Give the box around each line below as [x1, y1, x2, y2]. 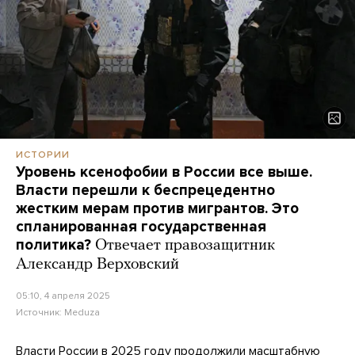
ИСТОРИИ [16, 149, 70, 161]
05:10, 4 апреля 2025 [16, 290, 110, 302]
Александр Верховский [16, 257, 179, 273]
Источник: [16, 307, 64, 319]
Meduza [64, 307, 100, 319]
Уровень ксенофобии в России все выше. [16, 163, 312, 181]
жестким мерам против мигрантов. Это [16, 200, 299, 218]
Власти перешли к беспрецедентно [16, 181, 275, 200]
